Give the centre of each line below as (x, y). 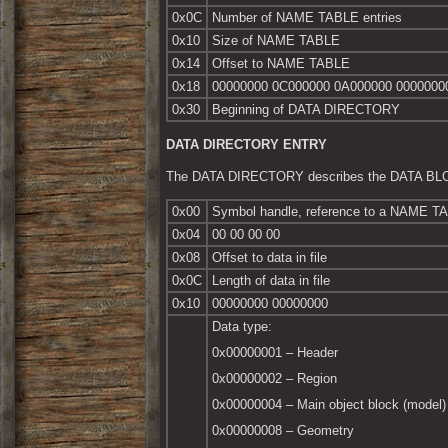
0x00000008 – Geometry (283, 431)
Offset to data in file (269, 258)
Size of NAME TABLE (276, 41)
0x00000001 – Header (275, 353)
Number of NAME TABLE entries (307, 18)
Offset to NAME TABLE (281, 64)
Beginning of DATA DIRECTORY (306, 110)
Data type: (242, 327)
